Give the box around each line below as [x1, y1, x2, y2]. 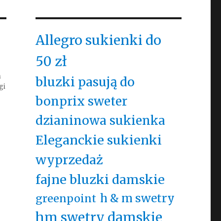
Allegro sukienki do [35, 32, 161, 48]
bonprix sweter [35, 94, 127, 109]
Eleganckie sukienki [35, 132, 162, 148]
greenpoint [35, 192, 96, 205]
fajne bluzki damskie [35, 172, 165, 187]
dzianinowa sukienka [35, 113, 165, 128]
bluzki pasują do [35, 74, 135, 90]
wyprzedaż [35, 152, 103, 168]
